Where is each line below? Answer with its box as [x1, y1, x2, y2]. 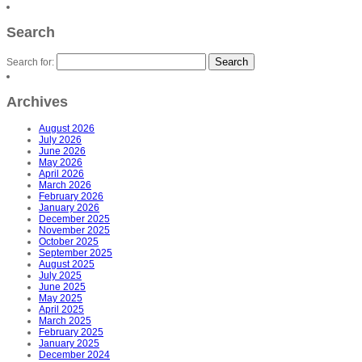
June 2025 [39, 281, 86, 293]
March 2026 [39, 179, 91, 191]
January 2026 [39, 202, 99, 213]
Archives [6, 94, 68, 111]
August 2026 [39, 123, 95, 134]
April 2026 [39, 168, 84, 179]
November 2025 [39, 225, 110, 236]
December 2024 [39, 349, 110, 360]
